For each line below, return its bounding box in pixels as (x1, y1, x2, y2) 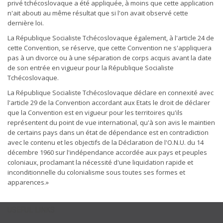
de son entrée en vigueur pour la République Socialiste (7, 63, 174, 72)
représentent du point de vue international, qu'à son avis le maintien (7, 118, 215, 127)
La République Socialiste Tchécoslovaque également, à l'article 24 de (7, 33, 214, 42)
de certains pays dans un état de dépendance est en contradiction (7, 128, 209, 137)
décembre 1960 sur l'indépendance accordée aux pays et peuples (7, 148, 207, 157)
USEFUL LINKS (7, 205, 55, 215)
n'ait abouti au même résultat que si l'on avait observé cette (7, 8, 188, 17)
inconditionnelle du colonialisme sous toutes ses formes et (7, 168, 185, 177)
